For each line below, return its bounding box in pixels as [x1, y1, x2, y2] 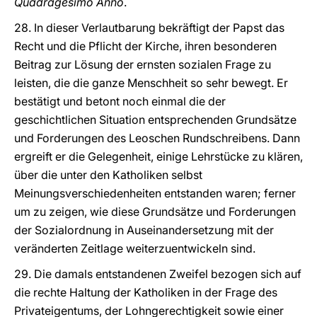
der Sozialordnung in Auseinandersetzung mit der [14, 223, 274, 237]
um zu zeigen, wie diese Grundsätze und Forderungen [14, 204, 296, 219]
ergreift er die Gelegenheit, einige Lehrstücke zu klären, [14, 149, 303, 163]
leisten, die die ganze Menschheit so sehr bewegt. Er [14, 76, 288, 90]
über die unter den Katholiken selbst [14, 168, 202, 182]
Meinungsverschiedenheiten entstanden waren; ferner [14, 186, 296, 200]
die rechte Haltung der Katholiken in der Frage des [14, 285, 277, 299]
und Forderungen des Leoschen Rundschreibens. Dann [14, 131, 300, 145]
